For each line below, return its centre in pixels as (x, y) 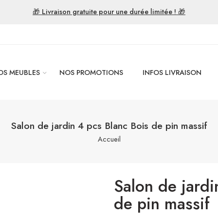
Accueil (109, 139)
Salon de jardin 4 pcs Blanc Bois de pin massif (109, 126)
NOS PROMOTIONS (91, 72)
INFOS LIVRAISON (172, 72)
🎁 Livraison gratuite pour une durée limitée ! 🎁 (109, 11)
